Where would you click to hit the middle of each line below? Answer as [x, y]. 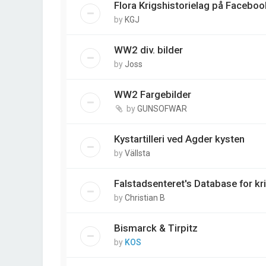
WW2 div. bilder [148, 50]
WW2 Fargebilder [153, 95]
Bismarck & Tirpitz [156, 228]
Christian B [145, 198]
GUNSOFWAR [162, 109]
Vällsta [137, 153]
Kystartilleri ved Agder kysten [179, 139]
